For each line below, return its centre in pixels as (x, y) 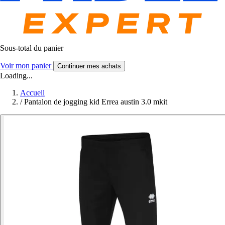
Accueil (32, 93)
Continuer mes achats (89, 66)
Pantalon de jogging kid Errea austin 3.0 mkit (96, 102)
